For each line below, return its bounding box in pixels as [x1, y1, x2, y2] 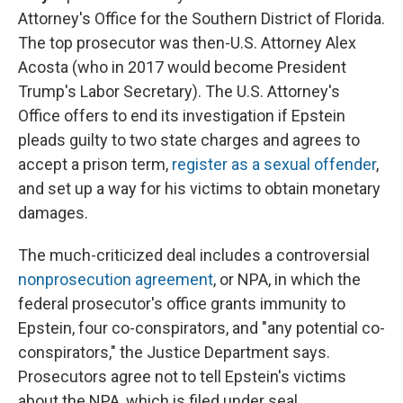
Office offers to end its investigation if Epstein [18, 106, 345, 126]
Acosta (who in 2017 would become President [18, 58, 346, 77]
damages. [18, 203, 88, 223]
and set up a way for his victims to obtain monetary [18, 179, 381, 199]
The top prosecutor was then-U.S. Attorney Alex [18, 33, 356, 53]
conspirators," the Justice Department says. [18, 343, 330, 363]
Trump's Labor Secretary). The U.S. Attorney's [18, 82, 340, 102]
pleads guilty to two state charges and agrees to [18, 130, 360, 150]
